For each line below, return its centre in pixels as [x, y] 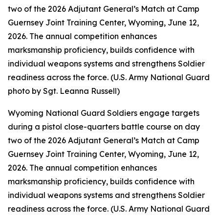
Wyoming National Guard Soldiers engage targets [104, 113]
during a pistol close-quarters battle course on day [104, 127]
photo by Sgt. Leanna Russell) [64, 91]
